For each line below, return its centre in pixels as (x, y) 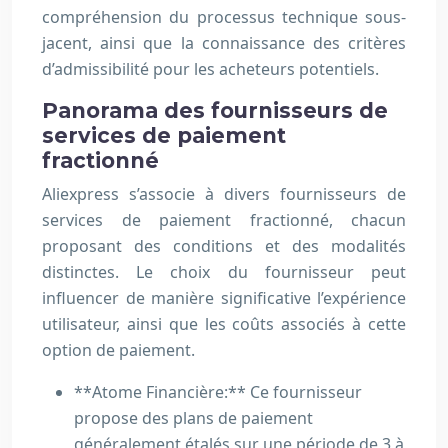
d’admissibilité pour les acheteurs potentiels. (210, 69)
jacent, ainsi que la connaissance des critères (224, 43)
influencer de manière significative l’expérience (224, 298)
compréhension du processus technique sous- (224, 17)
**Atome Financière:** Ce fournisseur (218, 392)
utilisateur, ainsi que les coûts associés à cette (224, 324)
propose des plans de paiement (193, 418)
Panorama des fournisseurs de (215, 111)
